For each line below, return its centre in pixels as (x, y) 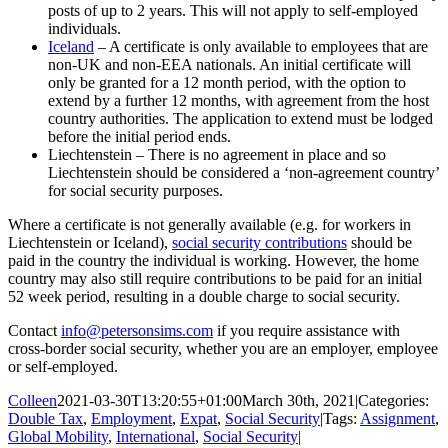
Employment (131, 419)
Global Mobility (58, 437)
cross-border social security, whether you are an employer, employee (223, 349)
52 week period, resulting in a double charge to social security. (204, 297)
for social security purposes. (135, 191)
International (155, 437)
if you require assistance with (306, 331)
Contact (34, 331)
